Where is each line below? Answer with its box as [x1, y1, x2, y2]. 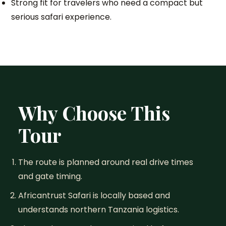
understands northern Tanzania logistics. [18, 204, 179, 215]
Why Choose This [18, 100, 170, 126]
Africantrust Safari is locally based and [18, 190, 170, 201]
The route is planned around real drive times [18, 156, 193, 168]
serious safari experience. [11, 11, 112, 23]
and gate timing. [18, 171, 82, 182]
